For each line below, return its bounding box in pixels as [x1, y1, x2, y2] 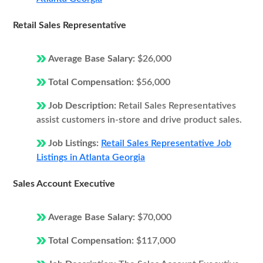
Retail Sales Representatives [119, 101, 236, 110]
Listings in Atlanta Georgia [36, 153, 145, 162]
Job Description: [48, 101, 119, 110]
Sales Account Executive [13, 179, 115, 188]
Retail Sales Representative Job [101, 139, 231, 148]
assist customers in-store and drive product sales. [36, 115, 242, 124]
